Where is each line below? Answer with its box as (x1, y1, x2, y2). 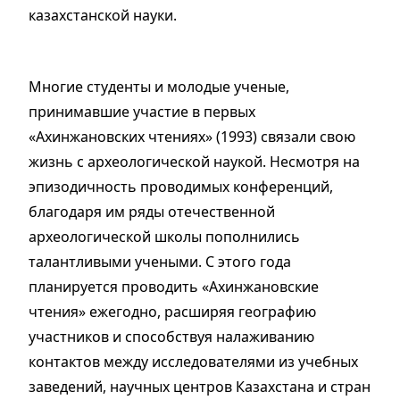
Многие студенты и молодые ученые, (29, 77, 289, 97)
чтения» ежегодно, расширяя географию (29, 302, 316, 322)
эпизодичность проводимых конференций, (29, 177, 333, 197)
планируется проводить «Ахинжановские (29, 277, 319, 297)
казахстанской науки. (29, 5, 177, 26)
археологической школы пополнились (29, 227, 300, 247)
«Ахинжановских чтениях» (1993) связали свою (29, 127, 355, 147)
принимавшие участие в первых (29, 102, 255, 122)
